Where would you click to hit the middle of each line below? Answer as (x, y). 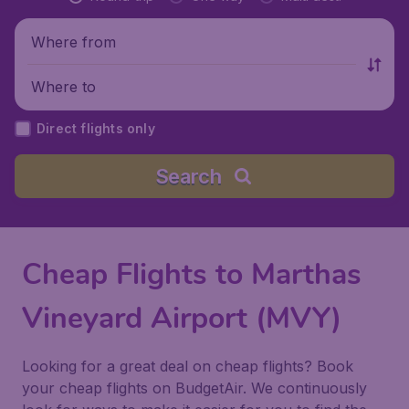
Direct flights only (96, 128)
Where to (63, 86)
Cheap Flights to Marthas (192, 274)
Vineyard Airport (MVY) (182, 318)
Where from (73, 42)
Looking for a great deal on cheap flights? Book (188, 366)
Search (188, 176)
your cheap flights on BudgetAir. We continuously (194, 388)
